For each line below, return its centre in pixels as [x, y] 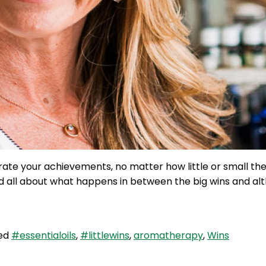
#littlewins [105, 236]
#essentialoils [44, 236]
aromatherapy [168, 236]
